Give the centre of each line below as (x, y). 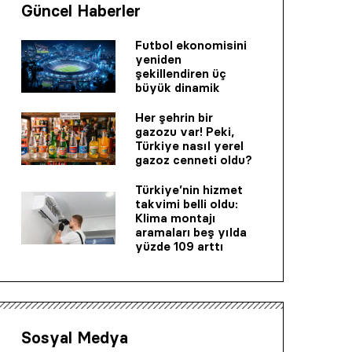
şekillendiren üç (181, 73)
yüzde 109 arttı (179, 246)
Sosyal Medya (75, 337)
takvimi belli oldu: (187, 203)
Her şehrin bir (174, 117)
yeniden (158, 59)
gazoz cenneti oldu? (194, 159)
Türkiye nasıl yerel (189, 145)
